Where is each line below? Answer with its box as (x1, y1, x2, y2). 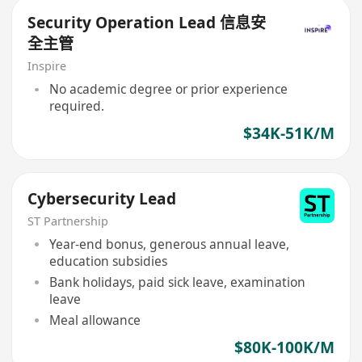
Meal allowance (48, 310, 141, 329)
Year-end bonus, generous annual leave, (48, 235, 289, 254)
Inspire (27, 57, 67, 74)
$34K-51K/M (242, 123, 335, 145)
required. (48, 97, 104, 116)
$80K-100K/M (234, 336, 335, 358)
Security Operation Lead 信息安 (27, 12, 267, 34)
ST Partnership (27, 213, 109, 229)
